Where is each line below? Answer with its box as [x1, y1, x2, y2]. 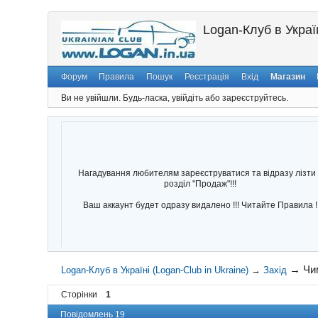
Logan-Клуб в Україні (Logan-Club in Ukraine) [60, 265, 248, 276]
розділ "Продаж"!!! [163, 178, 236, 189]
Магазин [270, 72, 305, 82]
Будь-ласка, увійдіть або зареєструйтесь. [123, 92, 289, 103]
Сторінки [61, 290, 98, 300]
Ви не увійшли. [61, 92, 121, 103]
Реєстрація [184, 72, 229, 82]
